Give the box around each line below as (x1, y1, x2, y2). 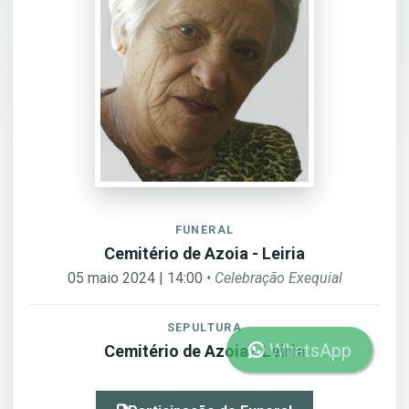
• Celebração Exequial (205, 269, 342, 287)
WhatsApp (264, 340, 351, 362)
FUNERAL (174, 223, 235, 236)
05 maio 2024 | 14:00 (67, 269, 206, 287)
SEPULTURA (166, 320, 243, 334)
